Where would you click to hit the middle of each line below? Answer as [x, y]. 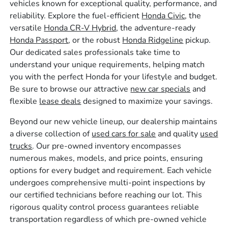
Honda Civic [163, 16]
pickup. [197, 40]
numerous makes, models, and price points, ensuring [106, 158]
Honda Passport [39, 40]
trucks [21, 146]
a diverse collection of [51, 134]
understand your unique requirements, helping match [107, 65]
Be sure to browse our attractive [70, 89]
